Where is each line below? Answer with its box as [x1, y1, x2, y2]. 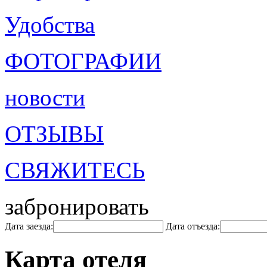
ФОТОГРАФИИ [5, 48, 162, 74]
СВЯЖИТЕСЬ [5, 157, 145, 183]
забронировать [5, 194, 149, 219]
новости [5, 85, 85, 110]
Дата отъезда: [166, 221, 220, 231]
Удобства [5, 12, 95, 38]
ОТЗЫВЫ [5, 121, 104, 147]
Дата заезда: [5, 221, 53, 231]
